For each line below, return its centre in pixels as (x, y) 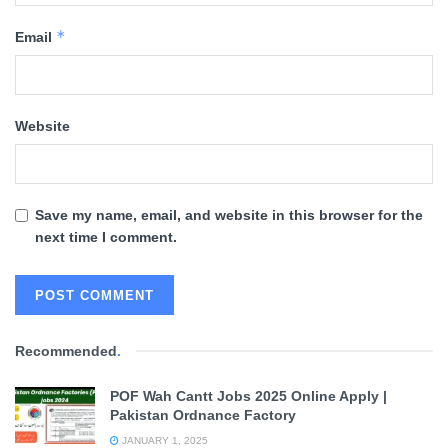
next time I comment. (106, 237)
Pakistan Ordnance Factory (203, 415)
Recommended (66, 351)
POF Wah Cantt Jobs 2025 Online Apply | (248, 396)
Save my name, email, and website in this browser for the (229, 215)
